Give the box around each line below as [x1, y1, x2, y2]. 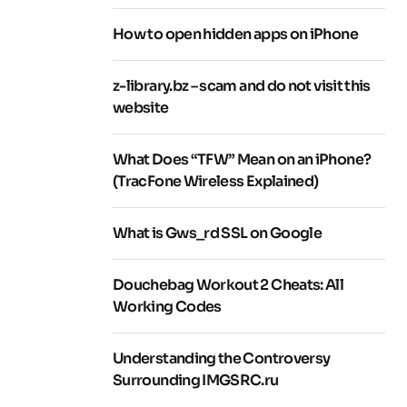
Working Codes [113, 297, 222, 317]
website [113, 98, 169, 118]
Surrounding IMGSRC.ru [113, 371, 279, 391]
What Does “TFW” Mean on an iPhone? [113, 150, 372, 170]
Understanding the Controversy [113, 349, 331, 369]
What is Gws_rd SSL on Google [113, 223, 323, 243]
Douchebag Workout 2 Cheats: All [113, 275, 344, 295]
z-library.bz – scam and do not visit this [113, 76, 371, 96]
